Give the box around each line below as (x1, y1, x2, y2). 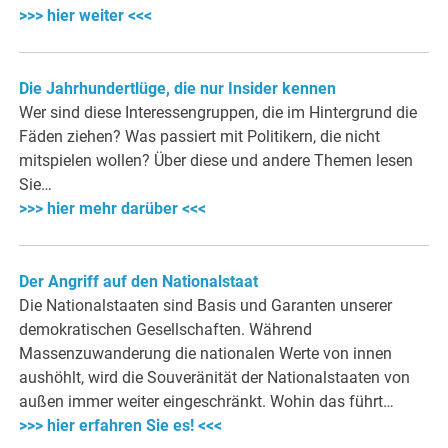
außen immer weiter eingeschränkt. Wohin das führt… (19, 392, 395, 412)
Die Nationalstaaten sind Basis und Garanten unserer (19, 296, 393, 316)
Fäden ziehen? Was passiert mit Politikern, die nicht (19, 127, 381, 147)
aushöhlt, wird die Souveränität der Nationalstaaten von (19, 368, 411, 388)
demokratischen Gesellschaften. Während (19, 320, 313, 340)
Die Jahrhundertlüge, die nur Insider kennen (19, 79, 337, 99)
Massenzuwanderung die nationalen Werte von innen (19, 344, 393, 364)
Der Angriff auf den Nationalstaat (19, 272, 259, 292)
